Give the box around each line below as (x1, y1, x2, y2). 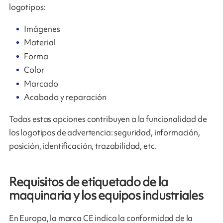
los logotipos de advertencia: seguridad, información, (8, 127, 200, 138)
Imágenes (24, 23, 61, 34)
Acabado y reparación (24, 92, 107, 103)
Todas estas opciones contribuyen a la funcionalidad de (8, 113, 207, 125)
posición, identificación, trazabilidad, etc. (8, 140, 157, 152)
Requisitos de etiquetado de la (8, 174, 168, 191)
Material (24, 37, 56, 48)
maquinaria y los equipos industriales (8, 187, 203, 204)
